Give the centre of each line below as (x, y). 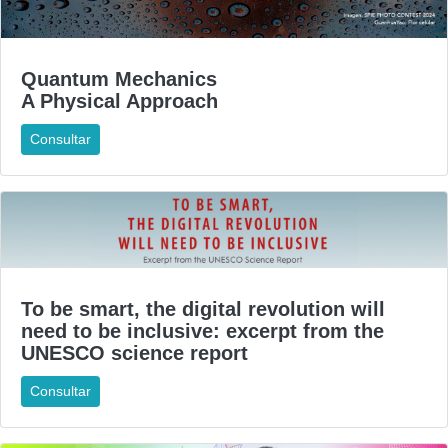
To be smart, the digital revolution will (203, 309)
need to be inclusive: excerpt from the (202, 331)
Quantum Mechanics (119, 79)
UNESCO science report (134, 353)
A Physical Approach (119, 101)
